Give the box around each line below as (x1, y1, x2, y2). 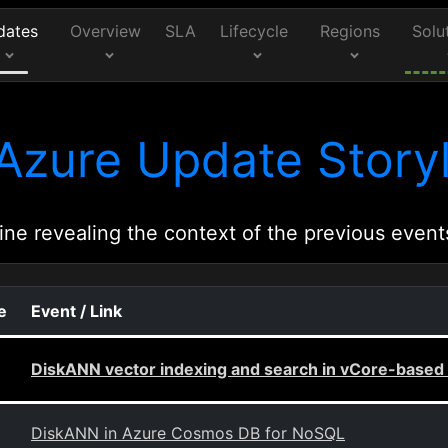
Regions (320, 21, 381, 41)
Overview (70, 21, 141, 41)
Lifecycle (220, 21, 289, 41)
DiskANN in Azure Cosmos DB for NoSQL (31, 423, 345, 443)
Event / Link (31, 301, 122, 321)
